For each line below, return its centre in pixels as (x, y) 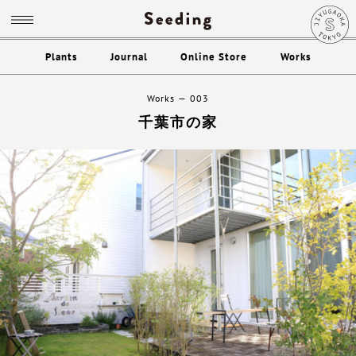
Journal (129, 57)
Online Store (214, 57)
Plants (62, 57)
